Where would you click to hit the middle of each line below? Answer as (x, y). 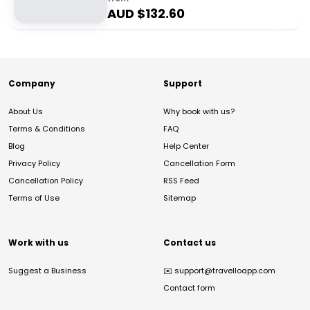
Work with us (38, 243)
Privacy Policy (34, 163)
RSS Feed (181, 181)
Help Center (186, 146)
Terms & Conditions (47, 129)
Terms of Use (34, 198)
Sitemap (180, 198)
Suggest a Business (47, 271)
